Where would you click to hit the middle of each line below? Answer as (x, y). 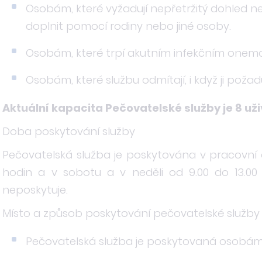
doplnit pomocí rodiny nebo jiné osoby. (128, 26)
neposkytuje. (35, 190)
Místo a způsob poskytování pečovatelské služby (131, 213)
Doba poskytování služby (69, 131)
